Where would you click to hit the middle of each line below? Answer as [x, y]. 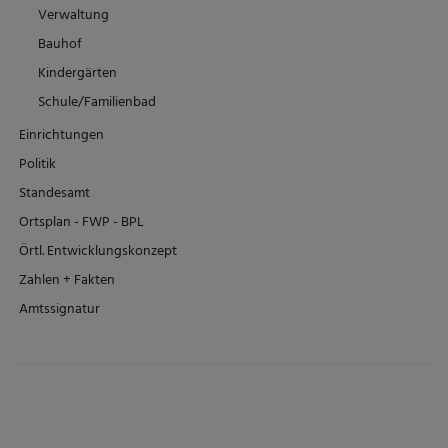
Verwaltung [73, 16]
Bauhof [60, 45]
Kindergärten [77, 74]
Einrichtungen [61, 136]
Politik [37, 165]
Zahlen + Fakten [67, 281]
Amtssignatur [59, 310]
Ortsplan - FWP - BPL [81, 223]
